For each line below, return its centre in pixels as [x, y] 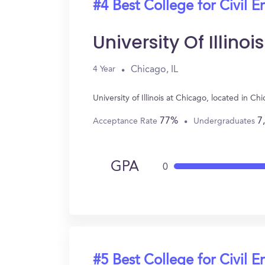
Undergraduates [225, 121]
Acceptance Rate [126, 121]
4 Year [104, 69]
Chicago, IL [154, 70]
